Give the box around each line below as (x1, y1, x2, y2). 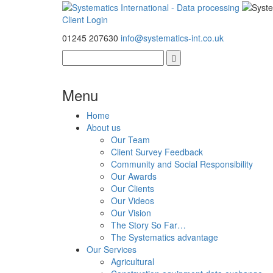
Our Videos (111, 194, 154, 207)
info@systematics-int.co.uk (121, 32, 224, 44)
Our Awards (111, 170, 157, 183)
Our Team (111, 133, 150, 146)
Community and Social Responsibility (111, 158, 253, 171)
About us (87, 121, 121, 134)
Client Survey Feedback (111, 146, 203, 158)
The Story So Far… (111, 219, 186, 232)
